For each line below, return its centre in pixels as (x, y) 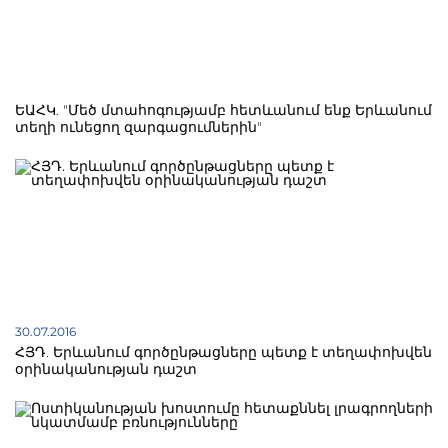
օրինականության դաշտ (106, 368)
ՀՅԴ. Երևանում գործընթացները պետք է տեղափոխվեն (223, 351)
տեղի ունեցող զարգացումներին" (138, 126)
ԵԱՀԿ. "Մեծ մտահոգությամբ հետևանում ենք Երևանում (223, 109)
